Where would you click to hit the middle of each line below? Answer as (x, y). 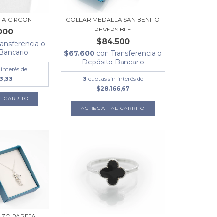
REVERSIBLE (113, 29)
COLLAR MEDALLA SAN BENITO (113, 19)
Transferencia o (137, 53)
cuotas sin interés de (116, 78)
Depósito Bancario (113, 62)
